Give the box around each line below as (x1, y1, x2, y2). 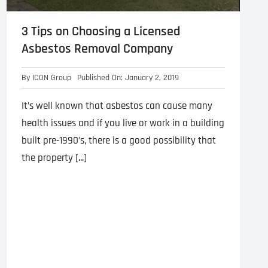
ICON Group (32, 72, 71, 84)
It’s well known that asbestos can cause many (22, 99, 212, 113)
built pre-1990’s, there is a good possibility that (22, 134, 216, 148)
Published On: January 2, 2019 (77, 72, 179, 84)
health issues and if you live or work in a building (22, 117, 224, 130)
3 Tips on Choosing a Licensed (22, 23, 180, 41)
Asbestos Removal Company (22, 41, 173, 58)
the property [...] (22, 151, 87, 165)
